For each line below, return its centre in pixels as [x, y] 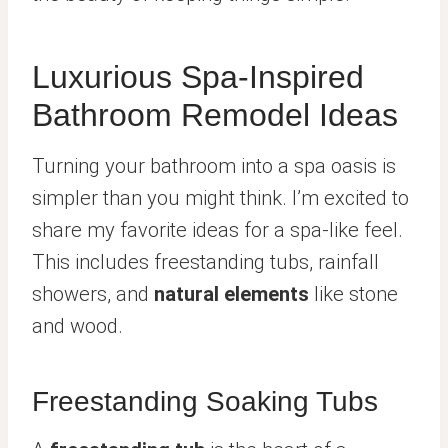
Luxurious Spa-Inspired [198, 77]
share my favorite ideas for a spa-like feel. [217, 230]
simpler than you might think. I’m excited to [220, 198]
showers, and [93, 294]
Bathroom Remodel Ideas [215, 115]
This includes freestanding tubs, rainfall [205, 262]
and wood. [77, 326]
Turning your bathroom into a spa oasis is [214, 166]
